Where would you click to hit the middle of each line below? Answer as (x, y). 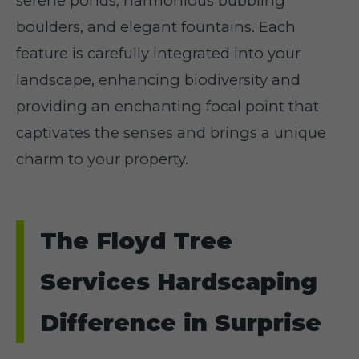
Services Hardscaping (179, 282)
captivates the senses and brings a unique (171, 133)
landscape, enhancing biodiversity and (158, 80)
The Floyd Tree (136, 241)
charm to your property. (102, 159)
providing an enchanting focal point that (167, 106)
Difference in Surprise (181, 323)
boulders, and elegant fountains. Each (156, 27)
